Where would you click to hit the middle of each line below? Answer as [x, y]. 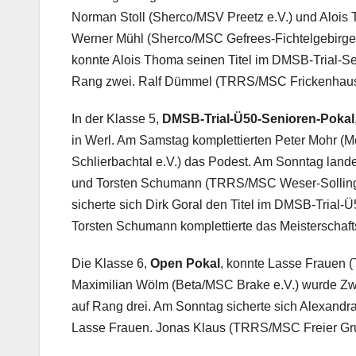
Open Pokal [185, 264]
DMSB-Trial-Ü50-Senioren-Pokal [258, 119]
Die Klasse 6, [111, 264]
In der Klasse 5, [117, 119]
